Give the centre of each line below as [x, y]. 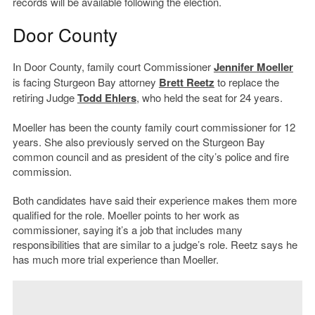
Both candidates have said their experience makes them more [154, 200]
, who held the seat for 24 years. [209, 98]
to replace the [246, 82]
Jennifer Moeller [253, 67]
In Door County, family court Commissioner [113, 67]
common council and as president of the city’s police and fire [150, 157]
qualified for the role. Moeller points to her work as [126, 215]
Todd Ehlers [107, 98]
